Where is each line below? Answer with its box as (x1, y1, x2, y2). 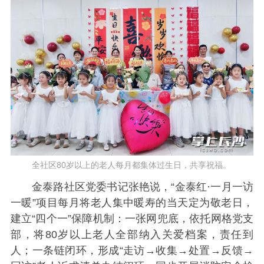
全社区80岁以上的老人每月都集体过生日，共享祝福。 (31, 160, 231, 170)
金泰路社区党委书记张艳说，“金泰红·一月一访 (31, 180, 254, 193)
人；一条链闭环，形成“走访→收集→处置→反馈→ (10, 244, 254, 256)
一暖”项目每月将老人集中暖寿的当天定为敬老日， (10, 196, 254, 209)
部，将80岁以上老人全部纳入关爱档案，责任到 (10, 228, 254, 240)
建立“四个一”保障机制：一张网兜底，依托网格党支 (10, 212, 254, 225)
